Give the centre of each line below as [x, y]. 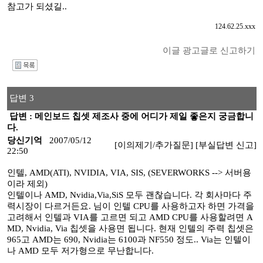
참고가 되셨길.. [37, 6]
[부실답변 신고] [226, 145]
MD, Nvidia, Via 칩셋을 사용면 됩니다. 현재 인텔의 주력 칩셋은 [130, 228]
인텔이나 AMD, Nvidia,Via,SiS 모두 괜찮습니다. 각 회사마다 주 [129, 195]
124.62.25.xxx [235, 26]
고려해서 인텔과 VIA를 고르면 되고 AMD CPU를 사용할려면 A [130, 217]
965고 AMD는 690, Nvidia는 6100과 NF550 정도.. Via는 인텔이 [129, 240]
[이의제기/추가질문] [154, 145]
